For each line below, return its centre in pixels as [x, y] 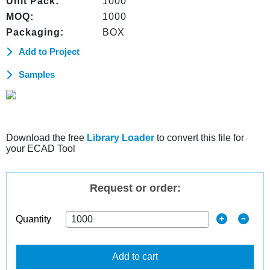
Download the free [46, 138]
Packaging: [35, 32]
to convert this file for [199, 138]
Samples [37, 74]
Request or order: [135, 188]
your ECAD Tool [41, 149]
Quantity [33, 219]
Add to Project [49, 52]
